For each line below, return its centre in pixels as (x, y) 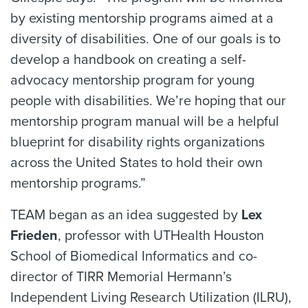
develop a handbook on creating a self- (128, 59)
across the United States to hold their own (136, 163)
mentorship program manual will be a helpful (145, 121)
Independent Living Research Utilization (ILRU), (151, 297)
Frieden (34, 235)
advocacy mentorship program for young (132, 80)
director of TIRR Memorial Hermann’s (121, 277)
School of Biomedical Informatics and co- (134, 256)
